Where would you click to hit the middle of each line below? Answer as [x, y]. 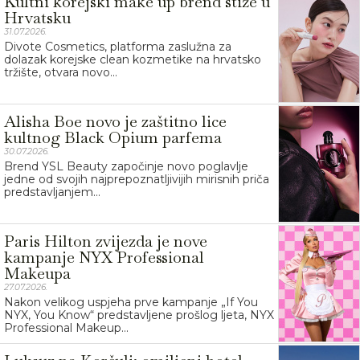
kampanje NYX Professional [104, 257]
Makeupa [37, 273]
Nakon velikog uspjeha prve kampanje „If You [131, 302]
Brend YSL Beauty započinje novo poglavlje [126, 166]
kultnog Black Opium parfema [113, 137]
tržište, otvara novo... [61, 72]
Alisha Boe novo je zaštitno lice [115, 121]
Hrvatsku [37, 17]
